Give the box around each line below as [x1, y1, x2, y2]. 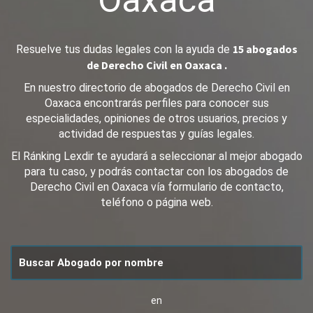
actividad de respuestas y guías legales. [59, 127, 254, 140]
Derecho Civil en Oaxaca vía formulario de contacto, [29, 180, 284, 194]
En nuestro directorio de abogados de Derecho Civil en [23, 81, 290, 94]
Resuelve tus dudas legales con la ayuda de [15, 43, 233, 56]
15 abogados [232, 42, 298, 56]
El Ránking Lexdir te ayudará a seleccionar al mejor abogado [10, 150, 303, 163]
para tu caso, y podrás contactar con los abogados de [24, 165, 289, 178]
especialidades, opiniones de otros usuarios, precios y [26, 112, 287, 125]
